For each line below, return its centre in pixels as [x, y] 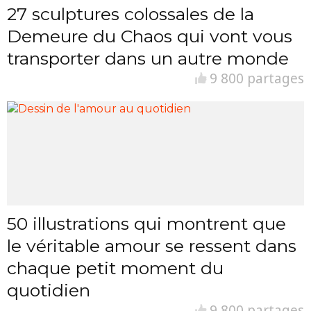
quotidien [49, 290]
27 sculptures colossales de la [131, 14]
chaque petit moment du [115, 268]
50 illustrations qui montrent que [146, 224]
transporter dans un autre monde [148, 58]
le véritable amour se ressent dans [152, 246]
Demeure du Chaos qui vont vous [150, 36]
